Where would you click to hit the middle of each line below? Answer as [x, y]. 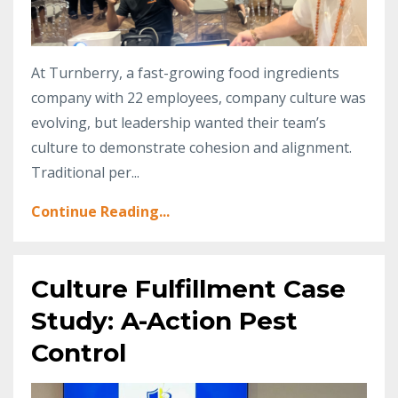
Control [79, 352]
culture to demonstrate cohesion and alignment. [191, 147]
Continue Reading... [100, 211]
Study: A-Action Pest [164, 320]
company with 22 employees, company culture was [199, 97]
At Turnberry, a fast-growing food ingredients [185, 72]
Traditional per [81, 172]
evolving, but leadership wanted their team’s [179, 122]
